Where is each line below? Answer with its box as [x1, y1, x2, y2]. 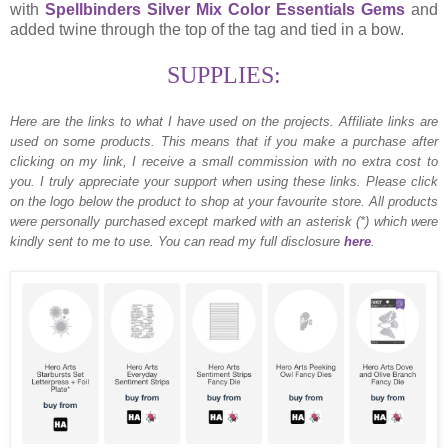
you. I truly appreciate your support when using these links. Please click [10, 174, 438, 190]
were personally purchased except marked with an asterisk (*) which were [10, 214, 438, 230]
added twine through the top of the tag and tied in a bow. [10, 21, 408, 39]
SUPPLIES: [167, 62, 281, 89]
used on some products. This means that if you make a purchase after [10, 134, 438, 150]
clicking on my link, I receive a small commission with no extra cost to [10, 154, 438, 170]
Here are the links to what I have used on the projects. [10, 114, 335, 130]
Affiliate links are [339, 114, 439, 130]
